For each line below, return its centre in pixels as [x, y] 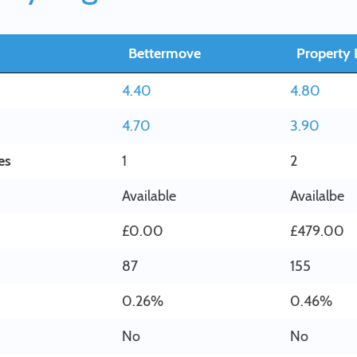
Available [149, 196]
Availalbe [317, 196]
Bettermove [165, 53]
